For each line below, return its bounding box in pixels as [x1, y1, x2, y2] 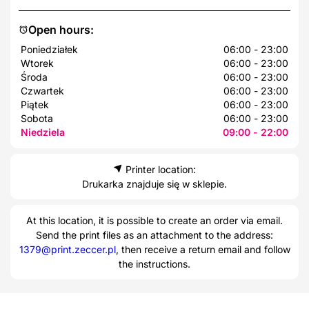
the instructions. [119, 257, 190, 270]
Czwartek [21, 84, 64, 97]
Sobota [21, 112, 53, 124]
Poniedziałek [21, 43, 78, 55]
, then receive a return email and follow [115, 243, 290, 255]
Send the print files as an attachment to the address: [36, 228, 273, 241]
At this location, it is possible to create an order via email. [26, 214, 283, 226]
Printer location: [123, 163, 196, 175]
